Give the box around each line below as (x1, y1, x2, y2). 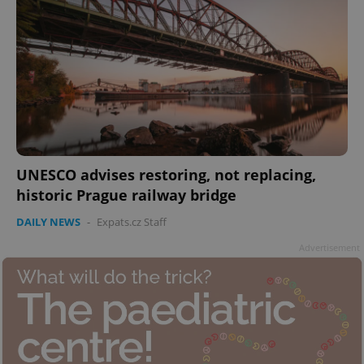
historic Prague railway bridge (16, 184, 236, 205)
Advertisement (299, 240, 360, 253)
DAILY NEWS (16, 214, 80, 229)
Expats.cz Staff (97, 214, 167, 229)
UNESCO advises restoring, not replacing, (16, 164, 316, 184)
